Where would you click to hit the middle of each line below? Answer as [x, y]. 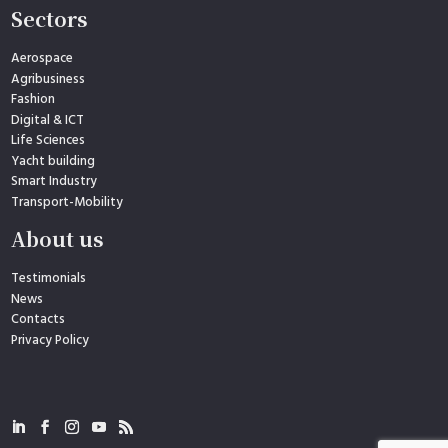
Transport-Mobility [67, 202]
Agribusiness [48, 79]
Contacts [38, 320]
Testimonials [49, 279]
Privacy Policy [50, 340]
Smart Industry [54, 182]
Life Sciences [48, 141]
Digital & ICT [48, 120]
